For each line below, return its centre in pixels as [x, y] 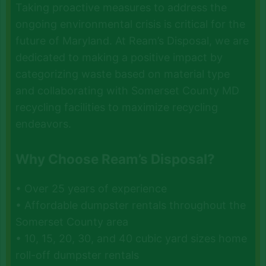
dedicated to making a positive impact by [119, 57]
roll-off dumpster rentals [77, 255]
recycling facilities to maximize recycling [117, 107]
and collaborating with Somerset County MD [128, 90]
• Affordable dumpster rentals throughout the [131, 205]
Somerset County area [72, 221]
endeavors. [44, 123]
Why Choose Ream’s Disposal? [115, 159]
